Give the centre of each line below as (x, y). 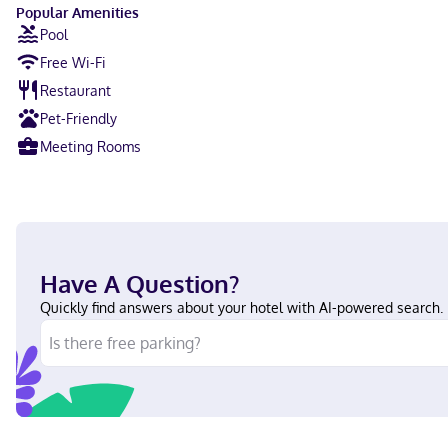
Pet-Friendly (78, 118)
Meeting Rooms (90, 146)
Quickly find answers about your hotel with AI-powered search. (241, 307)
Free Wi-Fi (73, 62)
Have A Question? (139, 283)
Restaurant (75, 90)
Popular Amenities (77, 12)
